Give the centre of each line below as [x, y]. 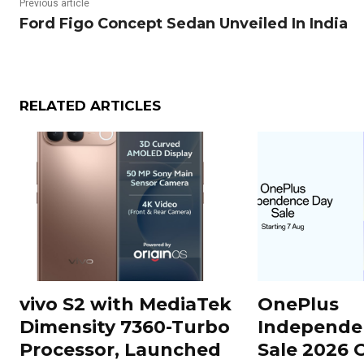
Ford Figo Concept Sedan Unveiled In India [184, 24]
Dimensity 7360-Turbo [125, 327]
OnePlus [298, 304]
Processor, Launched [120, 349]
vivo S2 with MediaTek [126, 304]
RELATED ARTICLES [90, 106]
